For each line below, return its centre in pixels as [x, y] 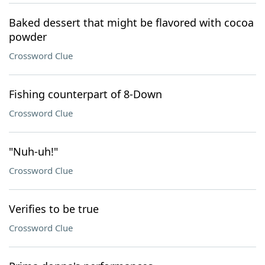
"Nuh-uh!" [33, 151]
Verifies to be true [54, 209]
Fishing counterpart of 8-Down [85, 94]
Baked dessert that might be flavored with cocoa [131, 22]
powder [28, 37]
